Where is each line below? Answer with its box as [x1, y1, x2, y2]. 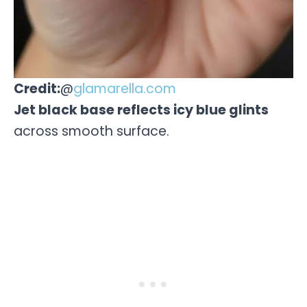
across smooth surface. [14, 121, 169, 140]
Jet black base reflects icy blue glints [14, 100, 269, 119]
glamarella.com [73, 79, 176, 98]
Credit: [14, 79, 60, 98]
